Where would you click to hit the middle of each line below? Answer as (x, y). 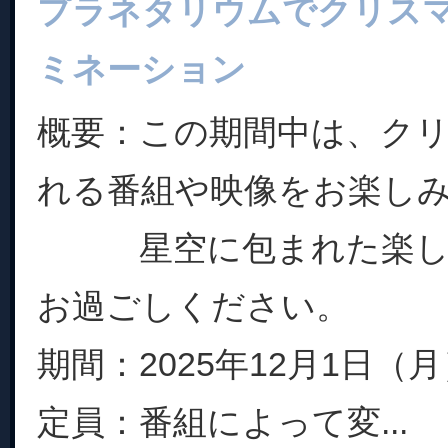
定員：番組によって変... (222, 422)
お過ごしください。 (193, 306)
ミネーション (141, 69)
